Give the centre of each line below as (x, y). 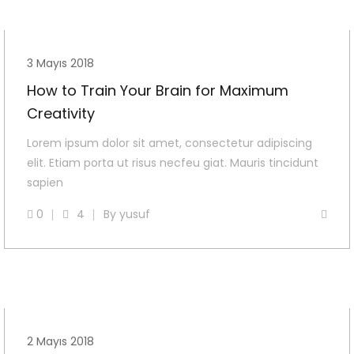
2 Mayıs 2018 (60, 342)
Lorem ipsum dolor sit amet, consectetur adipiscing (169, 143)
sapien (45, 183)
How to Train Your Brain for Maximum (158, 91)
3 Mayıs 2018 (60, 64)
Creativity (61, 114)
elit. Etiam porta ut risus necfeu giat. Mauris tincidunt (173, 163)
